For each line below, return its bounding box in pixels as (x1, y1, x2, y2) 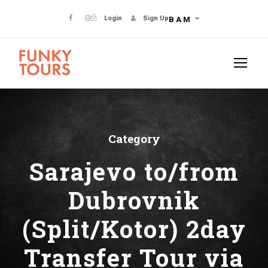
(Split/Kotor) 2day (22, 213, 246, 245)
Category (108, 131, 160, 147)
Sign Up (143, 14, 169, 22)
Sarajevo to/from (29, 156, 239, 188)
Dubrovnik (68, 184, 200, 217)
